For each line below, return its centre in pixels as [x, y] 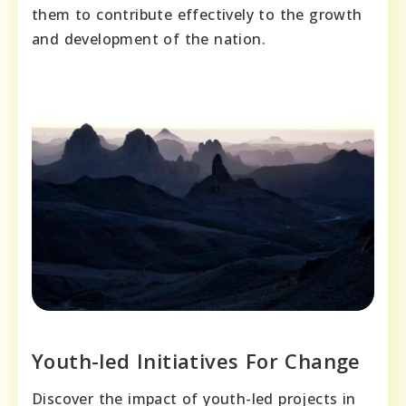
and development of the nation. [149, 39]
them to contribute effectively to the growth [197, 15]
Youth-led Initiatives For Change [196, 361]
